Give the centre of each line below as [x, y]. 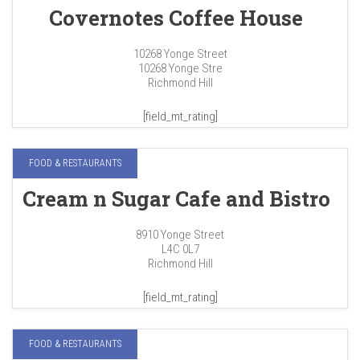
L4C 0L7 [180, 250]
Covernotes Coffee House [176, 18]
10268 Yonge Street [180, 54]
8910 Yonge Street [180, 235]
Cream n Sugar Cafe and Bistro [176, 199]
